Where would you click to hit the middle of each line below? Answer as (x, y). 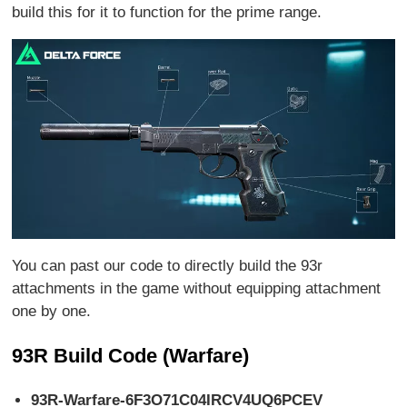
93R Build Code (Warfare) (131, 356)
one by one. (52, 312)
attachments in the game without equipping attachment (197, 289)
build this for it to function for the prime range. (167, 12)
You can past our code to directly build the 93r (168, 266)
